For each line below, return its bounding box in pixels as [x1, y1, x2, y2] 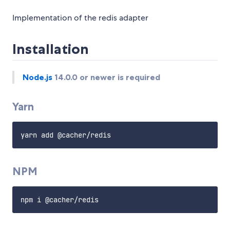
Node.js [23, 72, 52, 83]
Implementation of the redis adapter [12, 12, 148, 24]
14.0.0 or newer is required [52, 72, 160, 83]
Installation [12, 41, 89, 58]
